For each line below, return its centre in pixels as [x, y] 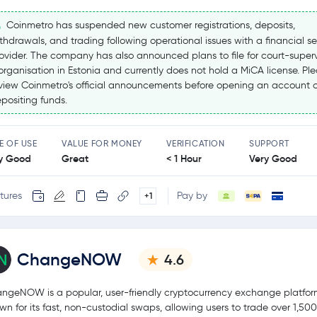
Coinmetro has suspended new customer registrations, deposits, [149, 25]
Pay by [192, 196]
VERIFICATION [196, 143]
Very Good [273, 158]
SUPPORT [269, 143]
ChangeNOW [69, 259]
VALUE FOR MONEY [102, 143]
